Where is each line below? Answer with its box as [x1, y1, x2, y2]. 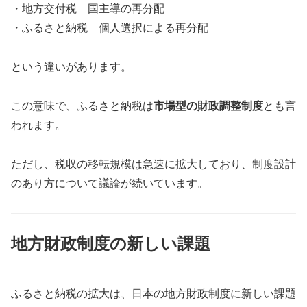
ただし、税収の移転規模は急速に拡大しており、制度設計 [11, 158, 296, 170]
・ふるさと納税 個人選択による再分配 [11, 22, 208, 34]
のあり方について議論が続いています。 [11, 177, 208, 189]
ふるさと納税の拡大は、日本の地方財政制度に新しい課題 [11, 287, 296, 299]
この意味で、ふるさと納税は [11, 100, 153, 112]
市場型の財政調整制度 [153, 100, 263, 112]
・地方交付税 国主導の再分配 [11, 3, 164, 15]
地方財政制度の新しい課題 [11, 234, 210, 254]
